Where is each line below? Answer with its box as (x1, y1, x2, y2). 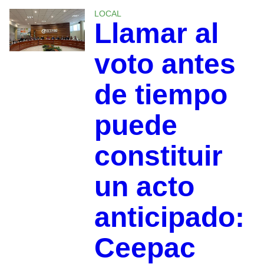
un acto (94, 170, 194, 202)
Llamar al (94, 17, 219, 49)
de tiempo (94, 78, 227, 110)
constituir (94, 140, 223, 171)
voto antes (94, 48, 236, 80)
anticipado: (94, 201, 245, 233)
